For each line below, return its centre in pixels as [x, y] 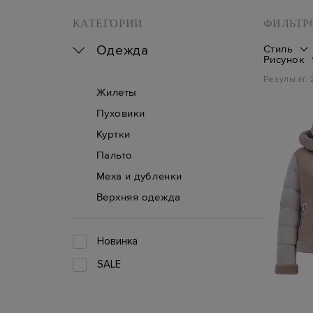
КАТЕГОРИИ [108, 23]
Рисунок [284, 59]
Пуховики [121, 112]
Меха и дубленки [139, 175]
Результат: [287, 79]
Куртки [113, 133]
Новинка [117, 241]
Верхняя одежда [138, 196]
